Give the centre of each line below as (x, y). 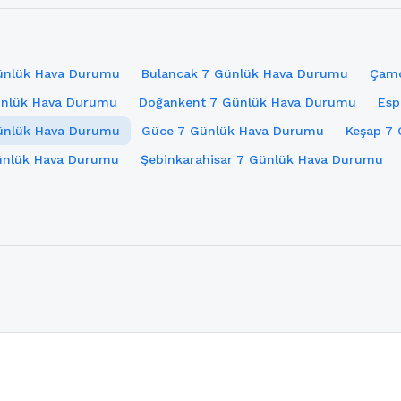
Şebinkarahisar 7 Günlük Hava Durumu (262, 160)
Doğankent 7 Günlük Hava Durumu (247, 102)
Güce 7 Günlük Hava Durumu (233, 131)
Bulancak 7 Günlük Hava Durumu (245, 74)
